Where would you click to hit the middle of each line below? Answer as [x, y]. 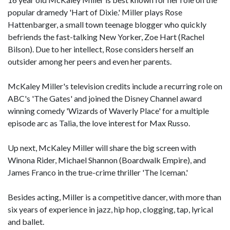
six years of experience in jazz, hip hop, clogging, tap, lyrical [110, 209]
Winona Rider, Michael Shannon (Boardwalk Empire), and [107, 160]
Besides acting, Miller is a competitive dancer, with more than [114, 197]
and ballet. [26, 222]
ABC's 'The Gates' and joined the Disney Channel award [105, 98]
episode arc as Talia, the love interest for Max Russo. [99, 123]
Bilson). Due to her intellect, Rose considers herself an [101, 49]
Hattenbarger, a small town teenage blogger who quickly [107, 24]
